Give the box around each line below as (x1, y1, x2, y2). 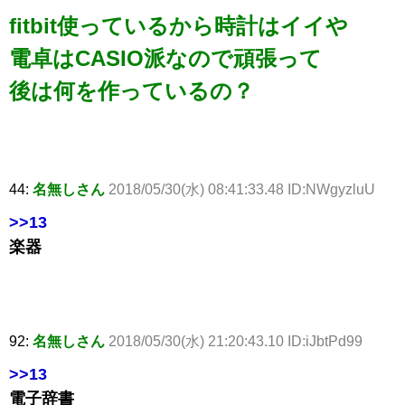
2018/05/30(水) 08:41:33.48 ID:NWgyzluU (108, 182, 375, 198)
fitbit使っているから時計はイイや (9, 14, 348, 39)
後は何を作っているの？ (9, 79, 254, 104)
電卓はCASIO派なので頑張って (9, 46, 322, 71)
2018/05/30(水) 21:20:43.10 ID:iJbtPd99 (108, 334, 363, 350)
